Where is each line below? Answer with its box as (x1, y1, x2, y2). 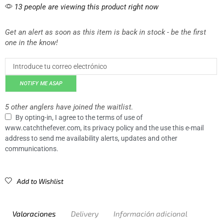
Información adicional (113, 209, 187, 218)
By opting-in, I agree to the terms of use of (15, 113, 143, 121)
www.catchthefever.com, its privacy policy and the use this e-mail (5, 123, 204, 132)
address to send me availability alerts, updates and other (5, 134, 177, 142)
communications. (5, 144, 58, 153)
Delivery (71, 209, 99, 218)
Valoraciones (12, 209, 56, 218)
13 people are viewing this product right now (12, 2, 159, 11)
